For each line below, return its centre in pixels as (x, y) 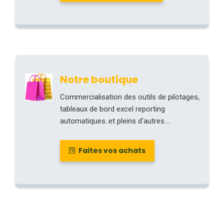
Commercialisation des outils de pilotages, (130, 97)
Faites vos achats (111, 150)
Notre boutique (99, 79)
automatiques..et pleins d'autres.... (115, 121)
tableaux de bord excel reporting (112, 109)
